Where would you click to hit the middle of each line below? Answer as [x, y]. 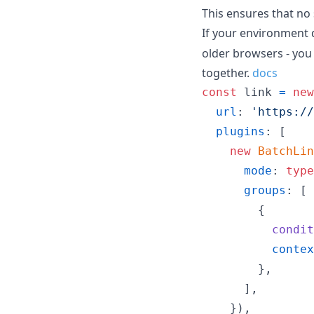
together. [227, 73]
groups [265, 190]
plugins [240, 131]
